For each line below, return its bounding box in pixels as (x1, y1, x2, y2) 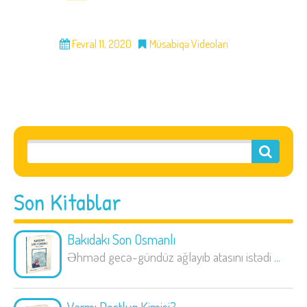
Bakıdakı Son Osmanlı (67, 230, 175, 249)
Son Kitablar (14, 186, 121, 219)
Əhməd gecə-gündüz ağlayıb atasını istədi (67, 248, 274, 266)
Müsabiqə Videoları (149, 37, 228, 51)
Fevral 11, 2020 (70, 37, 132, 51)
